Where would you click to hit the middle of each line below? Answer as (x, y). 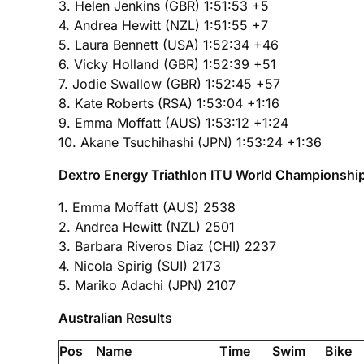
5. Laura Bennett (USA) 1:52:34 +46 (169, 44)
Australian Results (115, 317)
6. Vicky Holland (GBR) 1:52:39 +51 (167, 64)
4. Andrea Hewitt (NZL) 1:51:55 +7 (163, 25)
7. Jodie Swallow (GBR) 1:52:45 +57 (169, 83)
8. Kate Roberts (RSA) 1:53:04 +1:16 (169, 103)
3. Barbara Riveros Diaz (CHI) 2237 (167, 246)
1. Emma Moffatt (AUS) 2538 (147, 207)
